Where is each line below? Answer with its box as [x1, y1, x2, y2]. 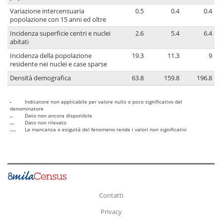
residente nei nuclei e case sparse [10, 60, 107, 69]
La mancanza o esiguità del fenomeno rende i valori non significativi [25, 126, 187, 133]
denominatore [10, 105, 44, 112]
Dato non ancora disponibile [25, 112, 92, 119]
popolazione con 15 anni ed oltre [10, 15, 106, 24]
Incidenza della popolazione [10, 52, 92, 60]
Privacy [100, 207, 122, 216]
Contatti [99, 190, 123, 200]
